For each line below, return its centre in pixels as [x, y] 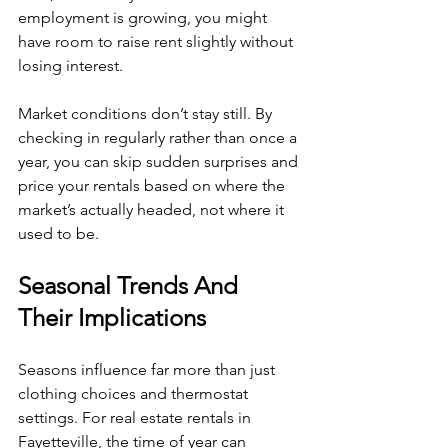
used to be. [58, 233]
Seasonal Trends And [131, 285]
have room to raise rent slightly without [157, 41]
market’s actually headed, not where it [153, 209]
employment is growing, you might [144, 17]
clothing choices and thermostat [135, 393]
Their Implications [112, 317]
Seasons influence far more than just [148, 369]
